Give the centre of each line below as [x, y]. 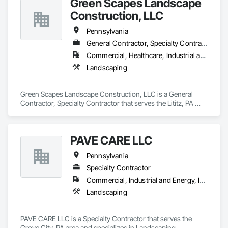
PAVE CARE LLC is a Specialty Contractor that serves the [106, 219]
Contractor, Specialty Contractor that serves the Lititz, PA [107, 103]
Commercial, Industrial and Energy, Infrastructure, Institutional [203, 180]
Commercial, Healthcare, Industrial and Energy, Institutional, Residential [203, 55]
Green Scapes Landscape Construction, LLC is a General [107, 94]
